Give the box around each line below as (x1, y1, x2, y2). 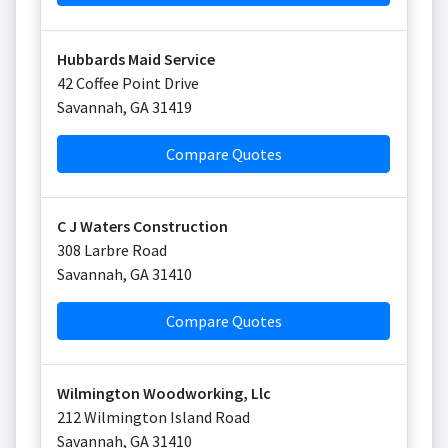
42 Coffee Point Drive (57, 73, 199, 93)
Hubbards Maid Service (57, 49, 215, 69)
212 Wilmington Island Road (57, 407, 250, 427)
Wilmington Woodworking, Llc (57, 383, 271, 403)
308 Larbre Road (57, 240, 167, 260)
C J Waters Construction (57, 216, 228, 236)
